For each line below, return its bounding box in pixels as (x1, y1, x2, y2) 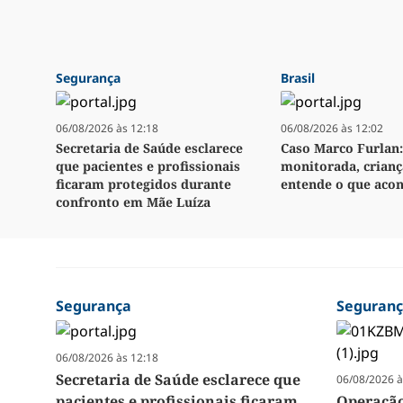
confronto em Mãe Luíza (56, 193, 210, 211)
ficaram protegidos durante (56, 175, 231, 193)
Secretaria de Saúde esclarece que (56, 370, 300, 390)
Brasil (281, 69, 315, 87)
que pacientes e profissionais (56, 157, 240, 175)
